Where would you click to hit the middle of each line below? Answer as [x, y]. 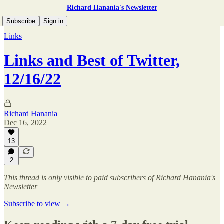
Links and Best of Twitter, [92, 61]
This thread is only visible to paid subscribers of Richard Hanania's [110, 178]
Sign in [53, 21]
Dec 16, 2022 [25, 122]
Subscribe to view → [37, 204]
